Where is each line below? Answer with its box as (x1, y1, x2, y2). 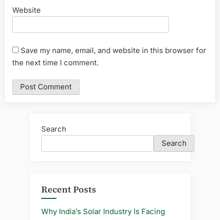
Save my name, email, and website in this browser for (21, 45, 206, 55)
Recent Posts (41, 183, 96, 195)
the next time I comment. (12, 57, 99, 67)
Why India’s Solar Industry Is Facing (41, 207, 165, 217)
